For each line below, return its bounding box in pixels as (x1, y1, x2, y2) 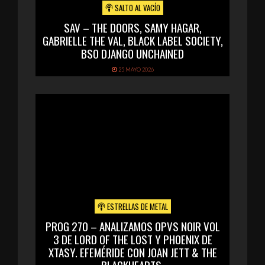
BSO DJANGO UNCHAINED (81, 45, 184, 62)
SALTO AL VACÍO (112, 2, 160, 14)
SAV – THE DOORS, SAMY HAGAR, (63, 19, 202, 36)
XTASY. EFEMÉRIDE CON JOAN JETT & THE (48, 244, 217, 261)
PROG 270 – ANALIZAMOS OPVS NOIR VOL (45, 218, 220, 235)
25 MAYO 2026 (117, 66, 154, 73)
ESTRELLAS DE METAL (105, 201, 168, 213)
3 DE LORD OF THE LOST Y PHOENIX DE (53, 231, 212, 248)
